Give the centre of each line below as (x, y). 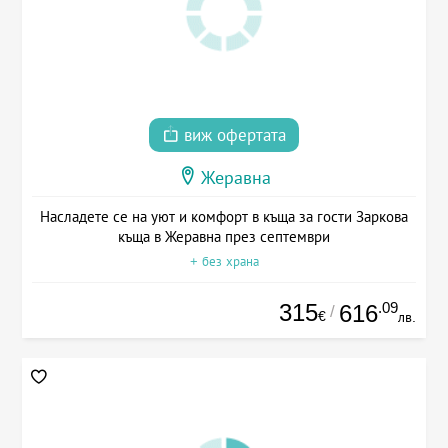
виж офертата (232, 135)
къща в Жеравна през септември (224, 236)
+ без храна (224, 261)
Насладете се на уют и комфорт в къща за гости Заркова (224, 216)
